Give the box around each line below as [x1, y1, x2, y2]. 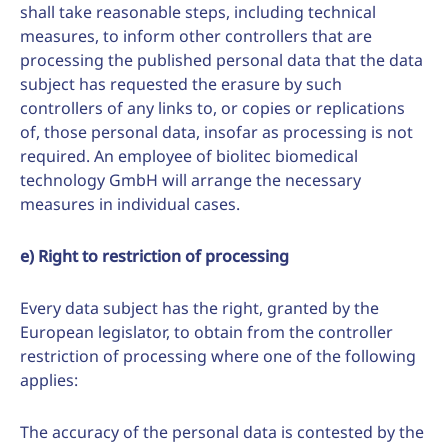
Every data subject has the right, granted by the [20, 297, 379, 319]
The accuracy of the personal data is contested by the [20, 421, 424, 443]
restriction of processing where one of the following [20, 345, 416, 367]
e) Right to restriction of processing [20, 245, 289, 267]
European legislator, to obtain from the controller [20, 321, 393, 343]
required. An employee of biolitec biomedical [20, 145, 358, 167]
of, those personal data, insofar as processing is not [20, 121, 413, 143]
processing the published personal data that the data [20, 49, 423, 71]
